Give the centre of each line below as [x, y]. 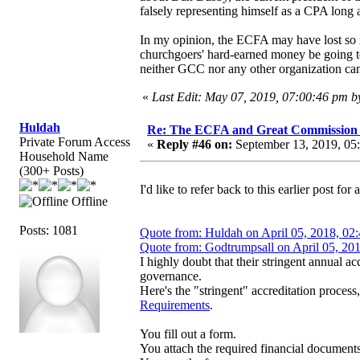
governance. [172, 276]
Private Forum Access [75, 141]
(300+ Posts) [51, 170]
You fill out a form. [188, 333]
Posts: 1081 [49, 230]
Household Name [64, 156]
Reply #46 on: [194, 144]
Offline [88, 201]
